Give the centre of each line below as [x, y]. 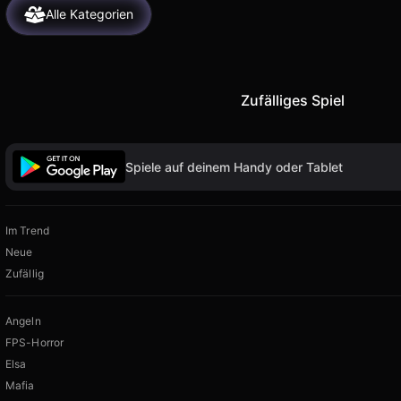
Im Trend [27, 231]
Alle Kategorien [90, 14]
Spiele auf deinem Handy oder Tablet [234, 166]
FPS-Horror [35, 343]
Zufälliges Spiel [292, 100]
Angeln [23, 321]
